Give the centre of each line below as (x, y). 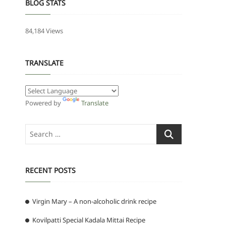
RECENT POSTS (50, 170)
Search (166, 129)
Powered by (44, 103)
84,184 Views (44, 31)
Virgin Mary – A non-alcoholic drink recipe (94, 201)
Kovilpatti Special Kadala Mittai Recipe (89, 220)
